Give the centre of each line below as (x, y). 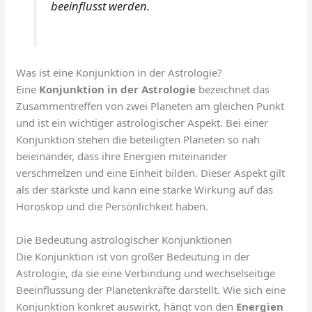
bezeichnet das (233, 89)
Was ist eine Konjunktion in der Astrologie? (119, 73)
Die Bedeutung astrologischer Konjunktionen (124, 240)
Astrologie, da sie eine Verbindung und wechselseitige (146, 273)
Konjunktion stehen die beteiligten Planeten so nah (138, 140)
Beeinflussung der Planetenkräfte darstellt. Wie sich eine (151, 290)
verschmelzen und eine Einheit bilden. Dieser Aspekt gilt (151, 173)
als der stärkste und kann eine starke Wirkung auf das (145, 190)
